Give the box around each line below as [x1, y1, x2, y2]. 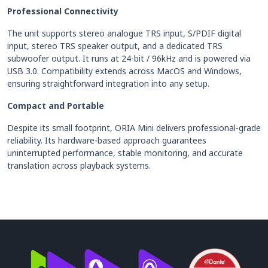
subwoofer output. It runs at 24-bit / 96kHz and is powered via [7, 52, 251, 64]
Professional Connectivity [7, 5, 118, 17]
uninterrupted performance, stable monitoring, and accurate [7, 147, 243, 159]
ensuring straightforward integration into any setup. [7, 77, 209, 89]
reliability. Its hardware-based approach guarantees [7, 134, 206, 146]
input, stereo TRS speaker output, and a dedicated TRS [7, 39, 223, 51]
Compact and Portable [7, 99, 104, 111]
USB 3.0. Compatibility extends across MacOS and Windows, [7, 65, 242, 77]
